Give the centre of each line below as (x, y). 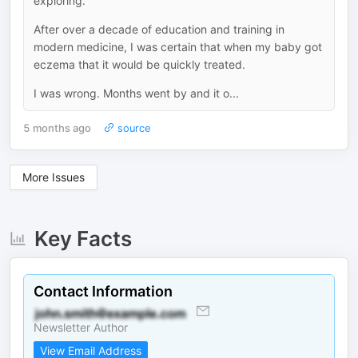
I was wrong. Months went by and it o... (136, 93)
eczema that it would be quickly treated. (139, 64)
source (132, 128)
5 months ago (57, 128)
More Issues (54, 177)
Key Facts (83, 238)
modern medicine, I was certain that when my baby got (178, 46)
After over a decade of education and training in (159, 29)
